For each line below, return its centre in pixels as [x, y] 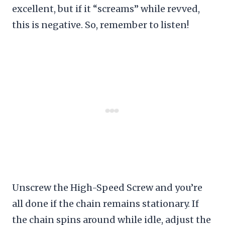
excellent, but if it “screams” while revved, [106, 9]
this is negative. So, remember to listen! [100, 25]
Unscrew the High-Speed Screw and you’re [107, 187]
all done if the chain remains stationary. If [105, 203]
